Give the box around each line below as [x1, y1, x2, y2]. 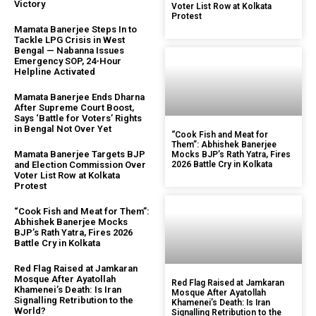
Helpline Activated [14, 66, 95, 77]
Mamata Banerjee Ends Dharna [14, 91, 145, 102]
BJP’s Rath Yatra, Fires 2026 [14, 226, 133, 238]
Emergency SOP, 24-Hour [14, 55, 121, 66]
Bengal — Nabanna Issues [14, 44, 124, 56]
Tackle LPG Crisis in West [14, 34, 125, 45]
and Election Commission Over [14, 159, 146, 170]
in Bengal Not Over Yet [14, 123, 111, 134]
